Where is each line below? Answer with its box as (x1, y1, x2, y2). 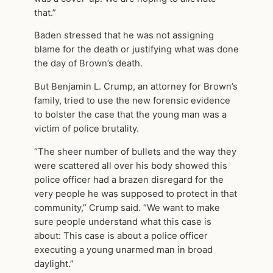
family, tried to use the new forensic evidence (34, 95, 230, 107)
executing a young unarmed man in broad (34, 244, 213, 255)
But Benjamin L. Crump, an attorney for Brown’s (34, 81, 238, 93)
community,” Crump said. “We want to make (34, 202, 220, 213)
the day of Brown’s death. (34, 58, 143, 69)
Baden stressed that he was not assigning (34, 30, 214, 41)
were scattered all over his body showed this (34, 160, 227, 171)
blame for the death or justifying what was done (34, 44, 239, 55)
